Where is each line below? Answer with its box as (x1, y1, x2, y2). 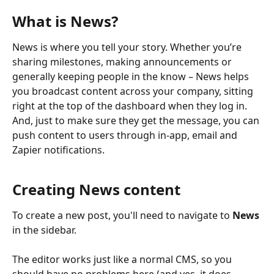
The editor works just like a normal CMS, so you (12, 253, 234, 266)
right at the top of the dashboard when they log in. (12, 99, 250, 113)
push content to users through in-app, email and (12, 128, 240, 142)
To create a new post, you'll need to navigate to (12, 209, 232, 222)
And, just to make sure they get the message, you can (12, 114, 262, 127)
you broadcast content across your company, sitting (12, 84, 256, 98)
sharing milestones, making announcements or (12, 55, 234, 68)
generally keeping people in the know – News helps (12, 70, 251, 83)
